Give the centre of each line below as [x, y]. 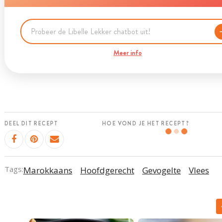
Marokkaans [48, 170]
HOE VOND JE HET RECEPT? [146, 123]
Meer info [127, 53]
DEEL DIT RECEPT [31, 123]
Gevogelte [161, 170]
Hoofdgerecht [107, 170]
